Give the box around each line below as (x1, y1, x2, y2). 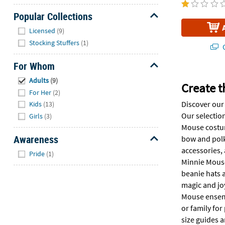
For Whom (13, 59, 55, 73)
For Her (29, 87, 52, 97)
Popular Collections (13, 9, 92, 23)
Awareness (13, 132, 58, 146)
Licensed (29, 26, 56, 36)
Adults (29, 76, 49, 85)
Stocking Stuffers (29, 38, 80, 47)
